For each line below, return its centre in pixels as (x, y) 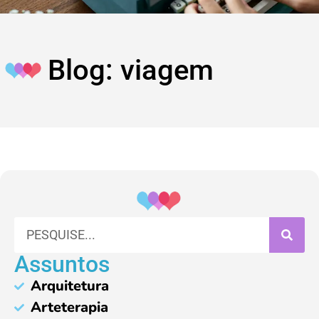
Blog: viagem (131, 70)
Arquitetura (69, 286)
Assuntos (62, 264)
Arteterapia (69, 307)
